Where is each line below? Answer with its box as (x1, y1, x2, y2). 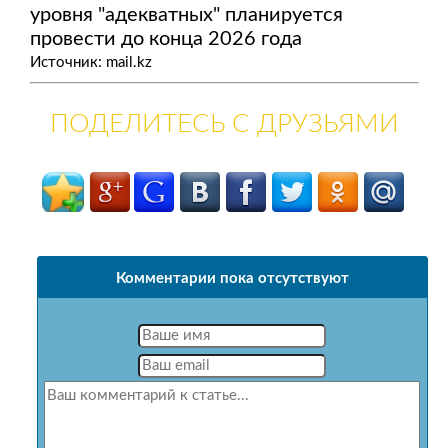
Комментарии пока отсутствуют (115, 271, 349, 287)
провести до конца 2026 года (29, 29, 302, 50)
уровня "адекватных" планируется (29, 5, 343, 26)
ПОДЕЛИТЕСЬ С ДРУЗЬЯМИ (49, 111, 399, 138)
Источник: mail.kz (29, 55, 152, 71)
